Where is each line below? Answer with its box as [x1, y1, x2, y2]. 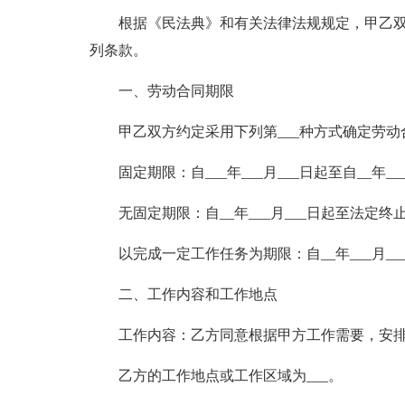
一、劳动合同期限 [118, 83, 234, 99]
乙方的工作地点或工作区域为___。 [118, 368, 343, 383]
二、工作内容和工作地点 [118, 287, 278, 302]
